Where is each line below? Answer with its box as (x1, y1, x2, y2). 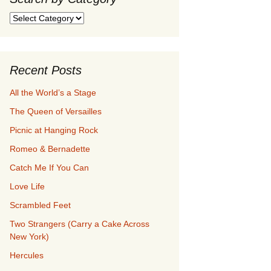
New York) (10, 232, 49, 241)
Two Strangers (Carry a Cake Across (10, 219, 149, 229)
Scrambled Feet (10, 200, 71, 210)
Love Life (10, 181, 45, 191)
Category (9, 38, 44, 48)
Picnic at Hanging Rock (10, 125, 98, 135)
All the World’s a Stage (10, 88, 96, 97)
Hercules (10, 250, 44, 260)
